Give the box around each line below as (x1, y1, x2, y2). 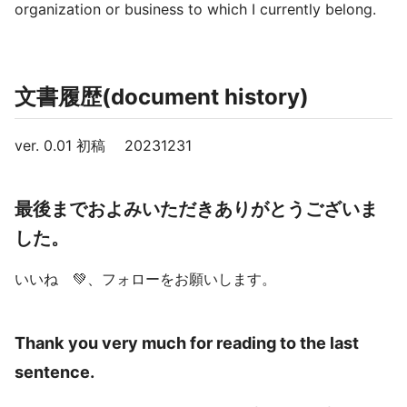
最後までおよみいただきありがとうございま (15, 198, 378, 220)
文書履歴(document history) (15, 84, 309, 110)
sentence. (15, 362, 94, 382)
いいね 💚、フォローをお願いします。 (15, 270, 276, 288)
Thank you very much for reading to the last (15, 333, 359, 352)
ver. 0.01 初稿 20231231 (15, 136, 192, 154)
